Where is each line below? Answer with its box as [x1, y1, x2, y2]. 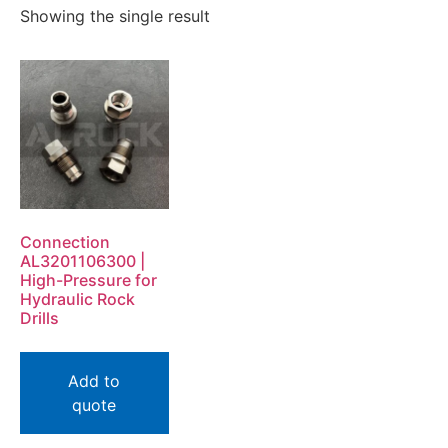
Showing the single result [20, 6, 210, 26]
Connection [20, 231, 110, 252]
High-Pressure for [20, 269, 157, 290]
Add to [68, 370, 121, 391]
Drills [20, 307, 59, 328]
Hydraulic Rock [20, 288, 135, 309]
